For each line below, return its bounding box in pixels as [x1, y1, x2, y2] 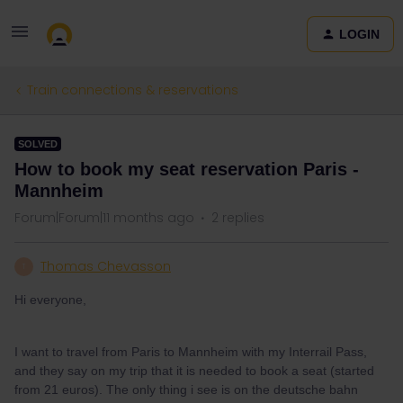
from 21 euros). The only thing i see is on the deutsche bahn [14, 382, 358, 397]
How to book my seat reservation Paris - [14, 159, 359, 179]
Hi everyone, [14, 292, 86, 307]
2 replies [211, 209, 264, 227]
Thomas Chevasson [40, 257, 171, 275]
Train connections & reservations [27, 81, 238, 99]
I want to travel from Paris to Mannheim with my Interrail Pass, [14, 345, 367, 359]
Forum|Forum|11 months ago [14, 209, 194, 227]
